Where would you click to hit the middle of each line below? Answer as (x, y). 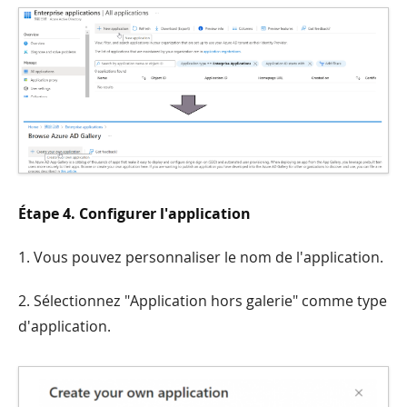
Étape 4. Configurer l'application (134, 214)
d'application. (65, 327)
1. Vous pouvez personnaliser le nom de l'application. (201, 258)
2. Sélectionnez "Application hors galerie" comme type (203, 301)
